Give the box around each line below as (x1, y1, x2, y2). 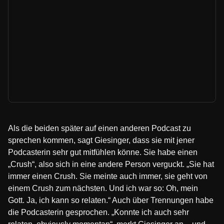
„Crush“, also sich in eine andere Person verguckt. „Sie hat (8, 160, 214, 168)
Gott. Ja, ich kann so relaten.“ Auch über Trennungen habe (8, 196, 213, 204)
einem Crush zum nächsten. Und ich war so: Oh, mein (8, 184, 198, 192)
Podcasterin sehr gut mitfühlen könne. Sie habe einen (8, 148, 197, 156)
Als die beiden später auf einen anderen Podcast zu (8, 124, 191, 132)
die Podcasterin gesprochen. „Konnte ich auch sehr (8, 208, 189, 216)
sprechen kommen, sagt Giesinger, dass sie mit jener (8, 136, 194, 144)
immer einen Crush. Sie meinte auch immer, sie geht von (8, 172, 207, 180)
